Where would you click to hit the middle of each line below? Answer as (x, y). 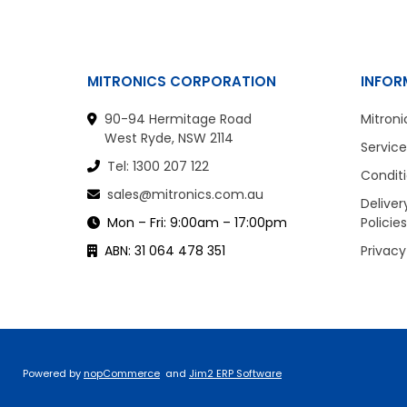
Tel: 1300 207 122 (158, 166)
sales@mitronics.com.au (185, 194)
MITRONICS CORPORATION (182, 81)
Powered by (53, 373)
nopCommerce (122, 373)
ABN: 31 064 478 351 (165, 250)
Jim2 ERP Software (235, 373)
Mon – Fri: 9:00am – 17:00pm (197, 222)
